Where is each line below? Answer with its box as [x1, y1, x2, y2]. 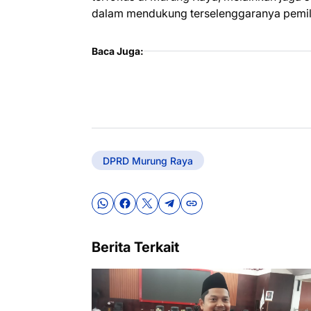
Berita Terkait [92, 239, 179, 255]
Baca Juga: [92, 45, 144, 57]
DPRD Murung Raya [103, 154, 193, 167]
